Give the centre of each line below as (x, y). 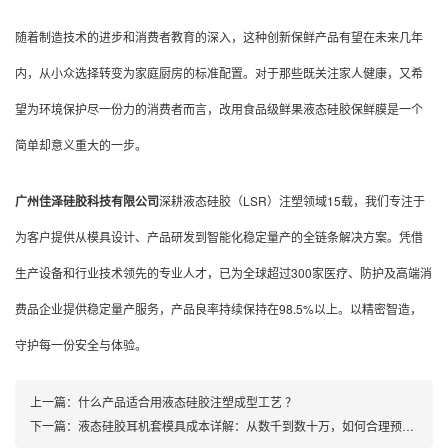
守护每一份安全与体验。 (81, 344)
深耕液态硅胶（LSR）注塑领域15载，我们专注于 (292, 200)
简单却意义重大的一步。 (81, 144)
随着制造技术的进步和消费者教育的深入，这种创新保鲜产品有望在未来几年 (219, 36)
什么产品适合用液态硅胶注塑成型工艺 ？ (187, 401)
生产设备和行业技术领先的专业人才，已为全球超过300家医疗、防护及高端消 (223, 272)
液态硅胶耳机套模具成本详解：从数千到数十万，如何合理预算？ (240, 425)
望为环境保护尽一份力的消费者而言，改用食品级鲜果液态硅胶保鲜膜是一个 (219, 108)
